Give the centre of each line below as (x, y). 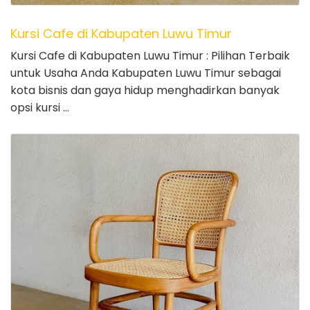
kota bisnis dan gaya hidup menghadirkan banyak (145, 90)
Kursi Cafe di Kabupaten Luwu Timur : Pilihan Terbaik (150, 55)
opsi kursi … (40, 107)
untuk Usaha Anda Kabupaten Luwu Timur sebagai (146, 73)
